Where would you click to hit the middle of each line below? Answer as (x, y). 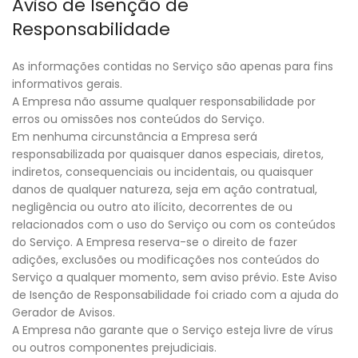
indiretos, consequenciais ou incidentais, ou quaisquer (163, 172)
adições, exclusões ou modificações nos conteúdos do (166, 260)
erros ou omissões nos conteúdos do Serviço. (138, 119)
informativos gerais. (67, 84)
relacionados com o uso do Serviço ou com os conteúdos (174, 225)
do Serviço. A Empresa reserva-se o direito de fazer (155, 243)
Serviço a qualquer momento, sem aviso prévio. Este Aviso (175, 278)
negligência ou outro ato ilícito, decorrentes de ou (152, 207)
